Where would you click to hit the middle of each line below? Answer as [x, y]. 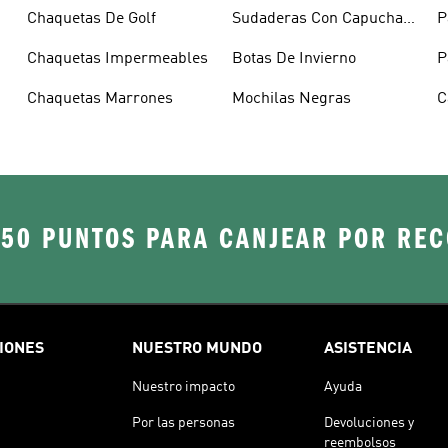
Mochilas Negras [291, 98]
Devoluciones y [369, 422]
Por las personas [183, 422]
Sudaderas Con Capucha [317, 18]
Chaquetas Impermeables [117, 58]
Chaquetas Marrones [99, 98]
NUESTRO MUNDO [197, 348]
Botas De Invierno [293, 58]
